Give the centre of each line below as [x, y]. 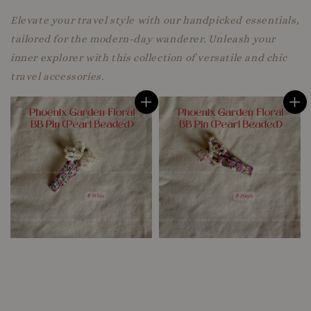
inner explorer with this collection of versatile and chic [149, 57]
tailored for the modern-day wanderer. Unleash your [143, 39]
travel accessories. [57, 76]
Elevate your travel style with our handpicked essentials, [155, 20]
